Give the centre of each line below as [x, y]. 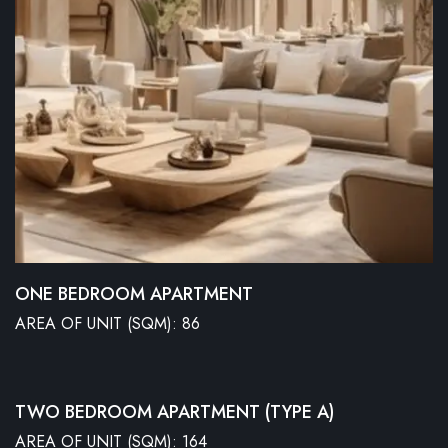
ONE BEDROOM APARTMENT [134, 293]
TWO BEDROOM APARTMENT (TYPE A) [174, 411]
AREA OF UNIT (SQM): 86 [107, 323]
